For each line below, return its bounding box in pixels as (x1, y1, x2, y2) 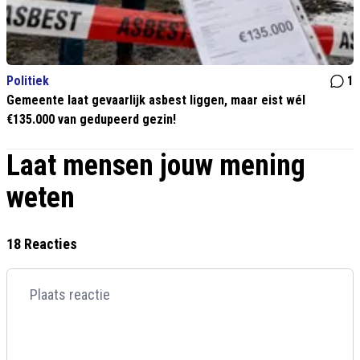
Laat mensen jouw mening (6, 149, 305, 183)
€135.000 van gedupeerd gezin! (6, 112, 176, 128)
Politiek (6, 73, 49, 89)
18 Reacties (6, 235, 77, 253)
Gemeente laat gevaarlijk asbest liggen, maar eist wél (6, 92, 305, 108)
